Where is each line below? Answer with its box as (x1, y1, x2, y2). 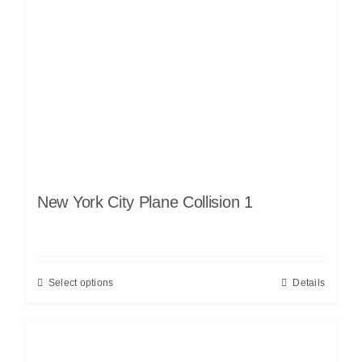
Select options (48, 276, 114, 288)
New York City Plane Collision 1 (37, 192, 253, 211)
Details (293, 276, 325, 288)
